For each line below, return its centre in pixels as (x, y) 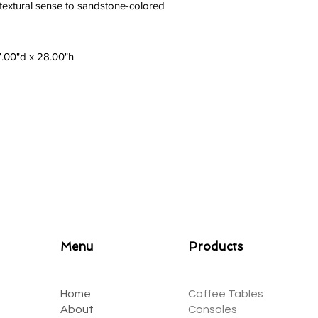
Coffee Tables (226, 294)
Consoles (213, 309)
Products (215, 246)
